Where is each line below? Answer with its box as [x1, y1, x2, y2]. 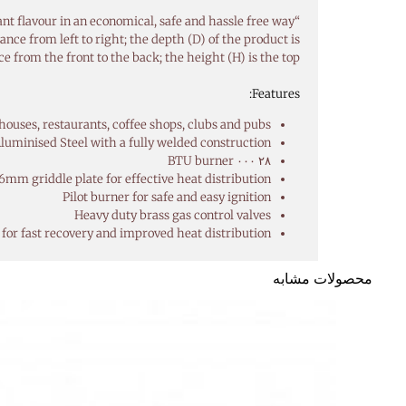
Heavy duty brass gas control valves [73, 207, 271, 223]
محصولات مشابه [273, 270, 373, 286]
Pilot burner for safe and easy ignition [62, 188, 271, 205]
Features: [252, 85, 301, 101]
